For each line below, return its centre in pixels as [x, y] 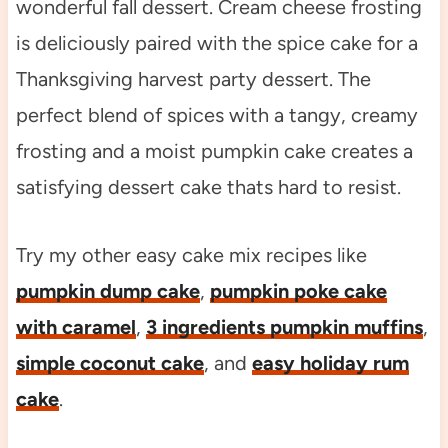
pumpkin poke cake [298, 291]
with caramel [75, 327]
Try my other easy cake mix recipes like [191, 255]
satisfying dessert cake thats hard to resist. [208, 187]
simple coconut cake [109, 363]
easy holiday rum [330, 363]
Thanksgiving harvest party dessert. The [193, 79]
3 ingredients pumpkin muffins [284, 327]
